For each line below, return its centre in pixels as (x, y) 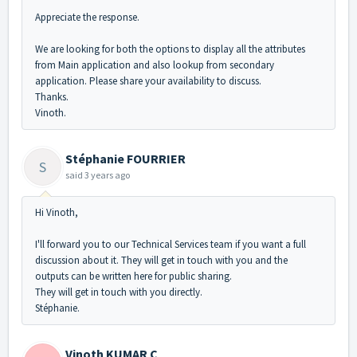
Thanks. (52, 97)
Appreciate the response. (87, 18)
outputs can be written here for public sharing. (133, 277)
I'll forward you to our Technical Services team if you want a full (171, 245)
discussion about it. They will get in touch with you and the (161, 261)
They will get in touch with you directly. (119, 292)
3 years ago (107, 175)
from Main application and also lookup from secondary (155, 65)
